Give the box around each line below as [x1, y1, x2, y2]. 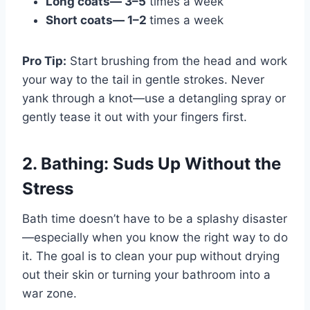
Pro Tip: [22, 54, 66, 69]
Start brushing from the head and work [66, 54, 287, 69]
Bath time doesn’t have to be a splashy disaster [22, 212, 287, 226]
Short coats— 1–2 [46, 13, 149, 28]
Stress [22, 179, 73, 199]
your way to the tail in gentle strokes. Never [22, 73, 264, 87]
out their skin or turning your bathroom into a [22, 268, 271, 282]
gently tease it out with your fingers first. [22, 110, 247, 125]
